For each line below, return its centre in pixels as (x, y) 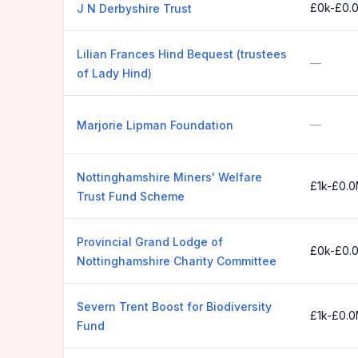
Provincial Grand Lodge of (150, 242)
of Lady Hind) (114, 73)
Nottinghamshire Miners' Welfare (169, 177)
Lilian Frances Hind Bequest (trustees (182, 54)
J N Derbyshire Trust (134, 8)
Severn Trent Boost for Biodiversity (174, 306)
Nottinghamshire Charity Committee (177, 261)
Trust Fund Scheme (131, 196)
